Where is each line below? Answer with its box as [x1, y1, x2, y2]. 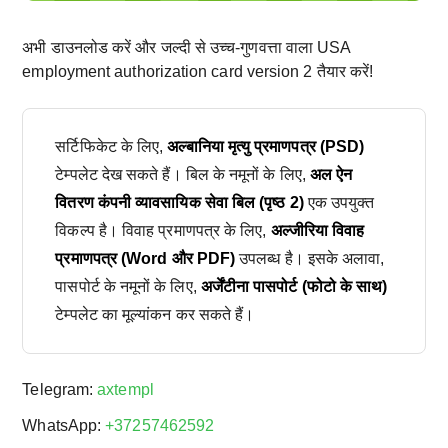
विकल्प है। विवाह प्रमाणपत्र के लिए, [55, 221, 271, 239]
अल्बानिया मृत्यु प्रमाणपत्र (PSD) [167, 137, 365, 155]
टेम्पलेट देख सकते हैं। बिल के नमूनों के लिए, [55, 165, 310, 183]
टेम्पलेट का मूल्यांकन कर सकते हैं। [55, 305, 255, 323]
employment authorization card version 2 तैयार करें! [22, 62, 374, 80]
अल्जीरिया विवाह [270, 221, 365, 239]
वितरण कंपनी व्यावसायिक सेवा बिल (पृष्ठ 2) [55, 193, 304, 211]
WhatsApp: [22, 416, 106, 434]
